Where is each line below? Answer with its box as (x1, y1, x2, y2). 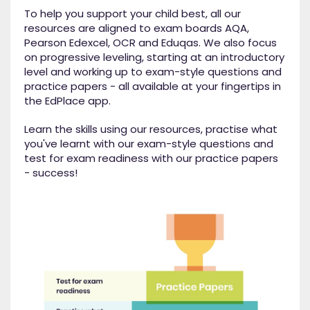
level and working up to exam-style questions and (24, 64, 282, 80)
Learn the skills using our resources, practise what (24, 122, 277, 137)
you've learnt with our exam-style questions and (24, 136, 273, 152)
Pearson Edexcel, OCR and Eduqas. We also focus (24, 35, 277, 51)
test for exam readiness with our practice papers (24, 151, 278, 166)
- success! (24, 165, 77, 181)
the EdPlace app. (24, 93, 111, 109)
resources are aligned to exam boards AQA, (24, 21, 249, 36)
